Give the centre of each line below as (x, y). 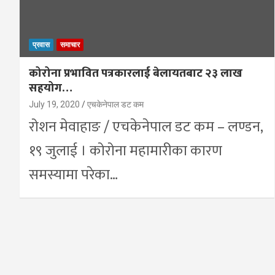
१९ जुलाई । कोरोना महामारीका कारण (126, 151)
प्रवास (41, 45)
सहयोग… (51, 88)
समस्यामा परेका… (73, 175)
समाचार (70, 45)
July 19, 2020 (54, 104)
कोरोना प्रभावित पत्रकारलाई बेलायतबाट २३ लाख (136, 73)
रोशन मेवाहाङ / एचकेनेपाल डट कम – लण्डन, (146, 127)
